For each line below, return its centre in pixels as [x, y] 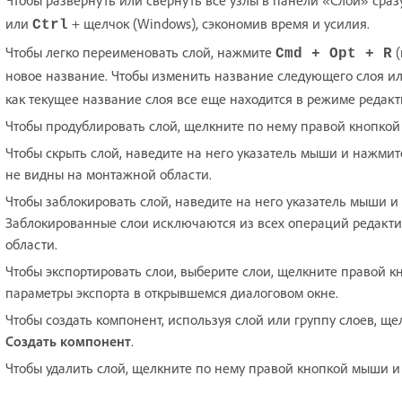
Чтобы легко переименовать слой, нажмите [140, 52]
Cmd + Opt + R [334, 53]
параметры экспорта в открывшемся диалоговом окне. [174, 292]
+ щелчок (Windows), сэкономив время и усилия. [219, 23]
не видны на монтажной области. [109, 174]
